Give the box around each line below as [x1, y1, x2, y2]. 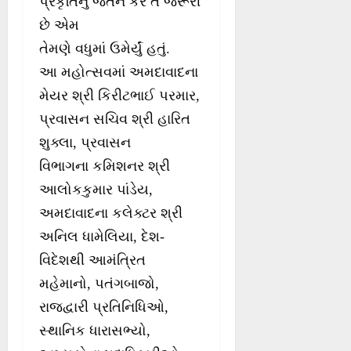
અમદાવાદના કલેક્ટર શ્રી [39, 205, 183, 222]
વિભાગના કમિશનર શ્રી [39, 158, 170, 175]
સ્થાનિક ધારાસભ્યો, [39, 323, 150, 339]
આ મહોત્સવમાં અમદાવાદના [39, 64, 198, 81]
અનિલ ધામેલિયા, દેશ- [39, 229, 165, 245]
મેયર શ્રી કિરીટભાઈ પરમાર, [39, 88, 200, 104]
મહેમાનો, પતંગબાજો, [39, 276, 159, 292]
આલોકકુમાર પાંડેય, [39, 182, 153, 198]
